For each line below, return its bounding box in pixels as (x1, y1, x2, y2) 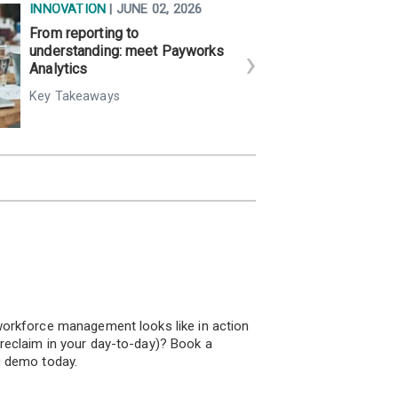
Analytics (29, 60, 88, 78)
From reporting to (29, 25, 139, 43)
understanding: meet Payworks (29, 43, 225, 60)
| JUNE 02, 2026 (109, 2, 203, 18)
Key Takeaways (29, 89, 120, 105)
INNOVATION (29, 2, 110, 18)
